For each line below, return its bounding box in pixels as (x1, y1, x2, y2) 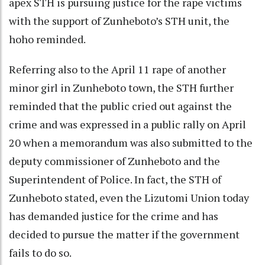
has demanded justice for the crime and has (9, 208, 218, 223)
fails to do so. (9, 245, 72, 260)
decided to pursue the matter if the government (9, 227, 240, 241)
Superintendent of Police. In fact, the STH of (9, 172, 221, 186)
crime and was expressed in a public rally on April (9, 117, 246, 131)
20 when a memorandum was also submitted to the (9, 135, 253, 150)
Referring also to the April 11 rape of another (9, 62, 226, 76)
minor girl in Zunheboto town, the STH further (9, 80, 234, 95)
